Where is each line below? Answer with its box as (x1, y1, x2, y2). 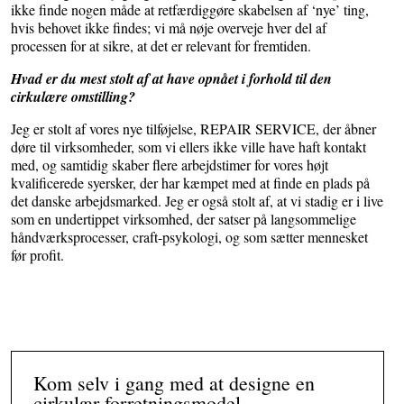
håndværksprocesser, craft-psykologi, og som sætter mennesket (11, 227, 368, 247)
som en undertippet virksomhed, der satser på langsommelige (11, 209, 356, 229)
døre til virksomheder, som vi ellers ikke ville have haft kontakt (11, 137, 366, 157)
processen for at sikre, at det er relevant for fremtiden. (11, 36, 311, 56)
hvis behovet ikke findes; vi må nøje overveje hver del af (11, 18, 326, 38)
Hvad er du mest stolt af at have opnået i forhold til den (11, 69, 332, 89)
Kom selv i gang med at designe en (33, 370, 315, 397)
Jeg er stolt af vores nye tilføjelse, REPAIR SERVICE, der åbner (11, 119, 376, 139)
